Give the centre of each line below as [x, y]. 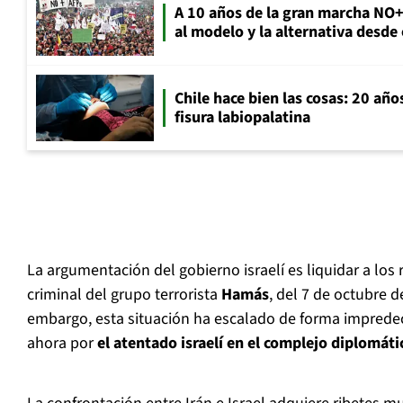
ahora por [62, 344]
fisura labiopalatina [242, 118]
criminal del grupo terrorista [124, 295]
